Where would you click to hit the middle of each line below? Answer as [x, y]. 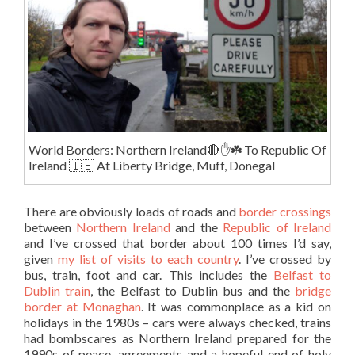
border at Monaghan [82, 306]
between [50, 227]
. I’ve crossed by [285, 258]
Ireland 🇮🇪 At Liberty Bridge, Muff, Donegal [151, 166]
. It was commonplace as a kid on [236, 306]
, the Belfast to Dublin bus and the [193, 290]
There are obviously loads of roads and [132, 211]
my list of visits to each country [148, 258]
